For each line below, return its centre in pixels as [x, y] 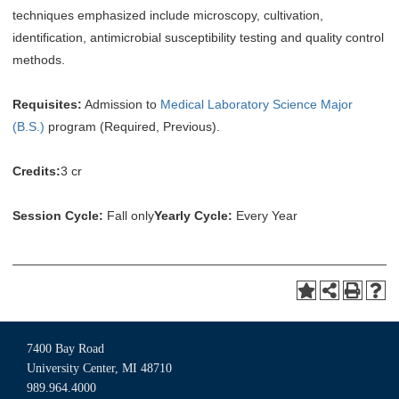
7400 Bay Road [65, 349]
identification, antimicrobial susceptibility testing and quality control [198, 37]
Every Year [265, 216]
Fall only [129, 216]
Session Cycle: [58, 216]
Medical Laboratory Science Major [256, 104]
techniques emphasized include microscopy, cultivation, [168, 15]
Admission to [121, 104]
